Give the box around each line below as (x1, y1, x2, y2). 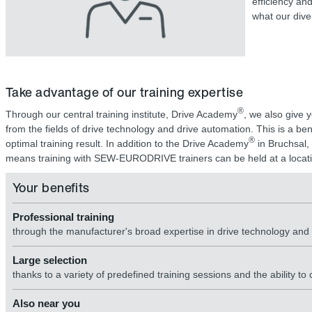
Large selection (13, 254, 87, 266)
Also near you (13, 297, 80, 309)
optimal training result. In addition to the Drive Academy (6, 138, 249, 149)
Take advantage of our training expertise (6, 83, 243, 101)
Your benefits (13, 178, 90, 196)
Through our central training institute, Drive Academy (6, 109, 237, 120)
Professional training (13, 211, 114, 223)
